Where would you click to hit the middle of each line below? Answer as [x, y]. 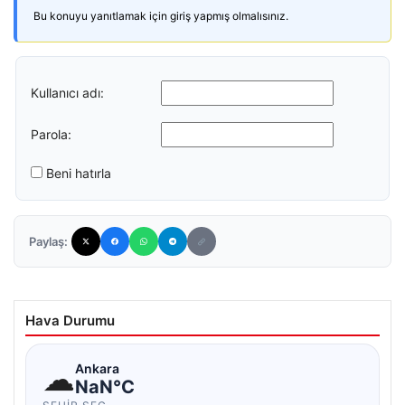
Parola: [51, 134]
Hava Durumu [70, 320]
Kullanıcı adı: [67, 92]
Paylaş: [48, 241]
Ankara [97, 368]
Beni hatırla [79, 173]
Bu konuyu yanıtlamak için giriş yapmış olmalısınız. [161, 16]
